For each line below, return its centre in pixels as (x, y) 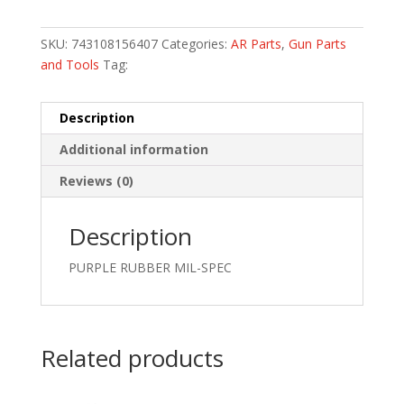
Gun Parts (317, 43)
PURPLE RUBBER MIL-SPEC (150, 267)
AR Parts (256, 43)
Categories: (196, 43)
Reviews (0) (96, 180)
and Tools (69, 64)
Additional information (133, 149)
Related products (132, 358)
